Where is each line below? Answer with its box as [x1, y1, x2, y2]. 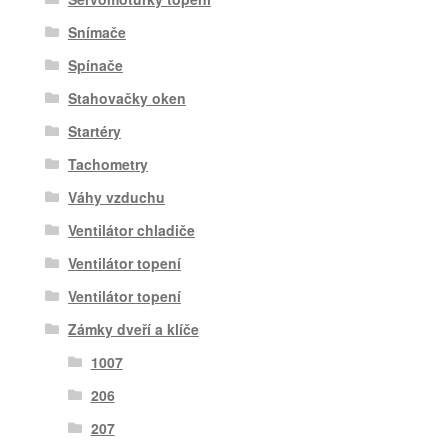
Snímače [67, 21, 126, 42]
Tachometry [67, 153, 148, 174]
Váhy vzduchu [67, 186, 165, 207]
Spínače [67, 54, 123, 75]
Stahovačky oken [67, 87, 186, 108]
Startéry [67, 120, 121, 141]
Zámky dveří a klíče [67, 318, 199, 339]
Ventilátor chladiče [67, 219, 195, 240]
